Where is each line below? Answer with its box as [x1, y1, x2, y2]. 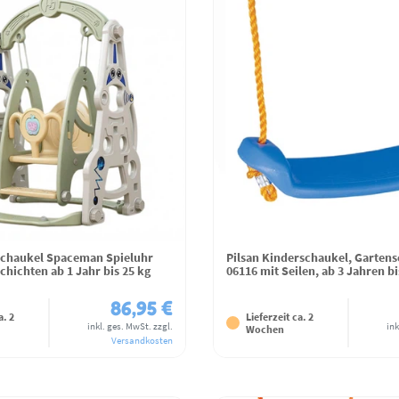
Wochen [246, 322, 284, 336]
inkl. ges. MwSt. [87, 320, 151, 333]
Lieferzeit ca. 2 [246, 309, 313, 323]
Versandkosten [111, 334, 173, 347]
